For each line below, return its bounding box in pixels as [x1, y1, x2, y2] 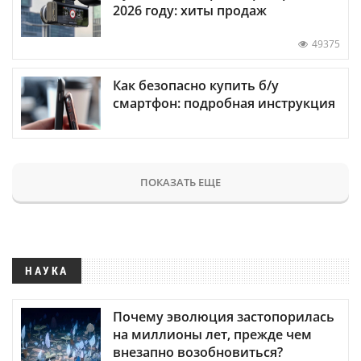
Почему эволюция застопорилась [113, 307, 334, 326]
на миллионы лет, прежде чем [113, 325, 312, 343]
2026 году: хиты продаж [113, 2, 267, 20]
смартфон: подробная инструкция [113, 93, 335, 112]
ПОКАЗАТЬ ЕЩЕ [140, 174, 221, 189]
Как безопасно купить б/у [113, 76, 279, 94]
